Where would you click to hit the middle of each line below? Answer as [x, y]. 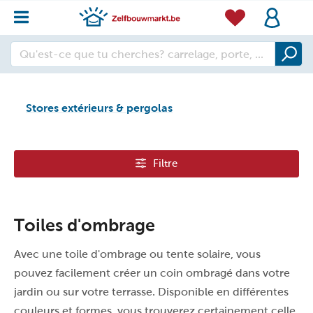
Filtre [165, 163]
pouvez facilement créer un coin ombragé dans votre [152, 273]
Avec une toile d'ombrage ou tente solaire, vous [137, 254]
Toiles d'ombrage [85, 225]
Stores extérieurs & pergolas [99, 108]
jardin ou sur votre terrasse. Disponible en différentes [151, 292]
